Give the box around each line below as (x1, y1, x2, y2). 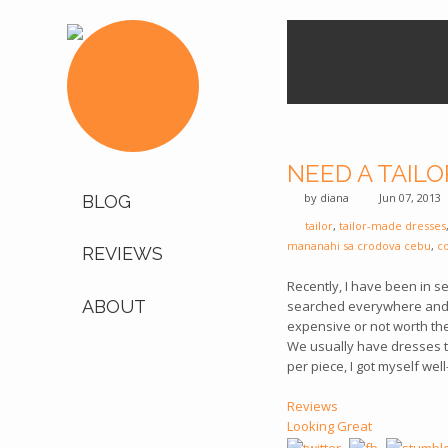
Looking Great (287, 417, 372, 435)
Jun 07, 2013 (376, 190, 441, 205)
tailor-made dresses (339, 218, 446, 233)
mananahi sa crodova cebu (287, 238, 431, 253)
